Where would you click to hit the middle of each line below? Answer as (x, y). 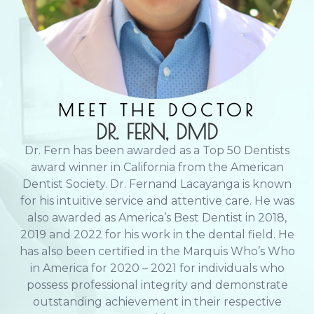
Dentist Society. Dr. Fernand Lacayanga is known (157, 184)
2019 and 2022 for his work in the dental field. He (157, 234)
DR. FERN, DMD (157, 131)
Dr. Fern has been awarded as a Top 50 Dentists (157, 150)
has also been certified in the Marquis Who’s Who (157, 251)
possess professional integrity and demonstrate (157, 285)
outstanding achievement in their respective (157, 301)
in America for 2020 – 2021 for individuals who (157, 268)
